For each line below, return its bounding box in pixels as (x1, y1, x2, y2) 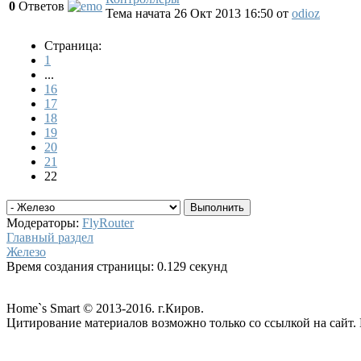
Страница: (44, 38, 102, 52)
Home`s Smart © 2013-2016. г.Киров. (6, 301, 204, 315)
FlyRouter (82, 215, 134, 230)
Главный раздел (6, 230, 93, 244)
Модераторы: (6, 215, 82, 230)
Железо (6, 244, 46, 259)
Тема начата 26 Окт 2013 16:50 (106, 6, 276, 20)
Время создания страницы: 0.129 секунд (6, 259, 227, 273)
